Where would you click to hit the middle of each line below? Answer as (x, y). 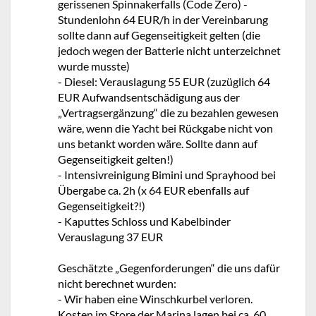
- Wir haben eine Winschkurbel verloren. (155, 298)
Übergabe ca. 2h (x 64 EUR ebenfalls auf (153, 190)
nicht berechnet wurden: (117, 283)
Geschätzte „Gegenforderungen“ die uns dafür (169, 267)
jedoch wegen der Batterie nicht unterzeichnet (169, 50)
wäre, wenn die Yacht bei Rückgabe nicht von (165, 128)
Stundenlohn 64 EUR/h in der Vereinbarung (163, 19)
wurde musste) (94, 66)
